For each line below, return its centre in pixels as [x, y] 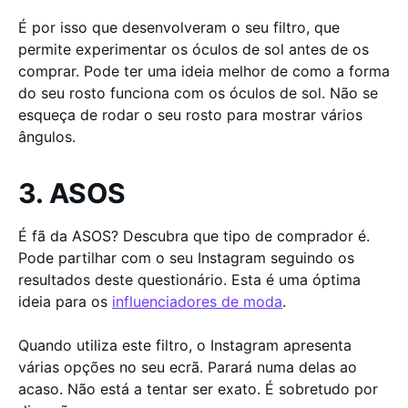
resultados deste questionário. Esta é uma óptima [189, 280]
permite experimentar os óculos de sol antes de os [194, 49]
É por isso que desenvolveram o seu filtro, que [179, 27]
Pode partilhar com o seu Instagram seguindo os [186, 258]
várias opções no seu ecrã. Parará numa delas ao [188, 367]
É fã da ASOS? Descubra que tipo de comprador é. [194, 236]
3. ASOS [72, 193]
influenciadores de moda [197, 301]
